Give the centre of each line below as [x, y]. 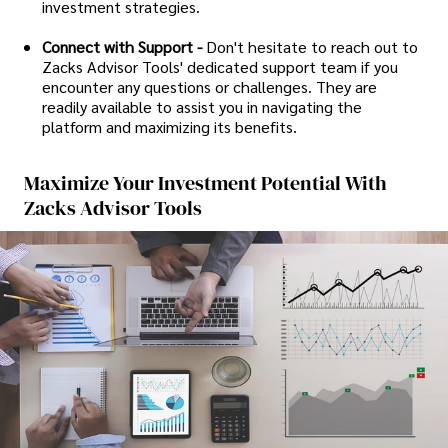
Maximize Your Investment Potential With [205, 182]
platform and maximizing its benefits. [169, 126]
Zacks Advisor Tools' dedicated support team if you [220, 66]
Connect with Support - [122, 46]
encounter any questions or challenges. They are [209, 86]
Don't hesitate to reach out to [312, 46]
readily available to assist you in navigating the [202, 106]
